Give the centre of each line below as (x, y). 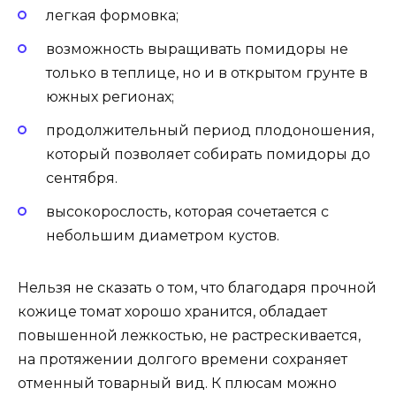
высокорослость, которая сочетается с (187, 212)
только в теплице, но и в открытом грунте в (207, 73)
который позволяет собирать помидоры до (208, 155)
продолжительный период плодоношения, (210, 131)
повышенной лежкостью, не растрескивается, (189, 336)
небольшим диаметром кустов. (163, 236)
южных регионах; (110, 97)
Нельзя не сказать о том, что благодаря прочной (197, 288)
